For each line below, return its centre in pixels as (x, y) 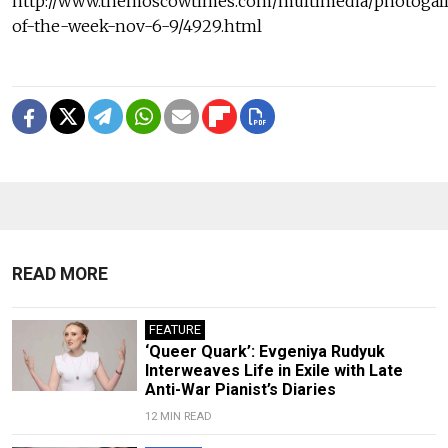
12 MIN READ (178, 417)
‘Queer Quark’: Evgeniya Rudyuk (264, 352)
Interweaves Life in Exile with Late (273, 371)
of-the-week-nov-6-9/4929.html (137, 26)
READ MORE (60, 274)
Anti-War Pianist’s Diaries (240, 390)
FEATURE (174, 330)
